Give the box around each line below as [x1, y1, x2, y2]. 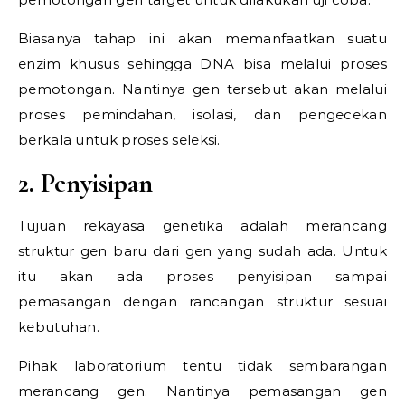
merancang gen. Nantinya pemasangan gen [18, 382, 387, 400]
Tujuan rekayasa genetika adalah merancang [18, 217, 387, 234]
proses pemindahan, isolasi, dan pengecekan [18, 106, 387, 123]
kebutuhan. [18, 318, 100, 335]
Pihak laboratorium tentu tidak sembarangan [18, 357, 387, 374]
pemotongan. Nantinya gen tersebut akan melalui [18, 80, 387, 98]
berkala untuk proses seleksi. [18, 131, 221, 148]
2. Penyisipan [18, 166, 153, 200]
